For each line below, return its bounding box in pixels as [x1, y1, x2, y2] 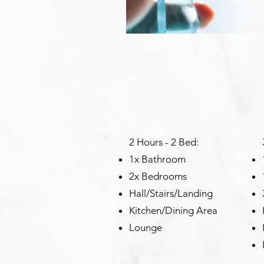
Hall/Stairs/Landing [129, 187, 213, 199]
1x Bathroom [129, 153, 186, 165]
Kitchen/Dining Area [129, 204, 217, 216]
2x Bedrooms [129, 170, 189, 182]
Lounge [129, 222, 164, 233]
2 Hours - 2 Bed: [129, 136, 201, 148]
